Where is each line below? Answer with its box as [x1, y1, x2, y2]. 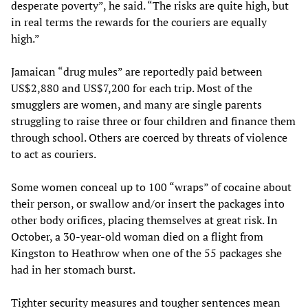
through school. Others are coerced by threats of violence [11, 130, 287, 146]
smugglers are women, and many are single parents [11, 97, 262, 113]
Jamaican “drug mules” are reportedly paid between [11, 64, 263, 80]
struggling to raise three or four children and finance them [11, 113, 296, 129]
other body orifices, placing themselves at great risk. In [11, 212, 278, 228]
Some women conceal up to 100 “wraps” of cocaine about [11, 179, 291, 195]
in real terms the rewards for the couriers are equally [11, 14, 267, 30]
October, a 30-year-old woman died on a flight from [11, 229, 263, 245]
